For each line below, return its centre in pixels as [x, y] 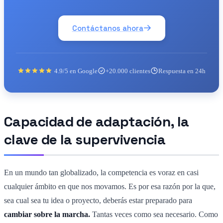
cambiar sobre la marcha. [48, 214]
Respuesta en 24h [182, 71]
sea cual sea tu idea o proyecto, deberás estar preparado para [98, 200]
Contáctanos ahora [108, 28]
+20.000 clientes [128, 71]
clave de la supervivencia [85, 139]
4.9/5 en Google [76, 71]
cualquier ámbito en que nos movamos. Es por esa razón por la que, [110, 186]
